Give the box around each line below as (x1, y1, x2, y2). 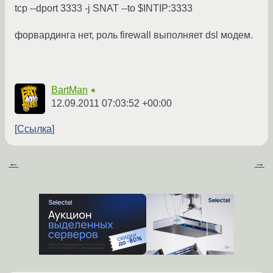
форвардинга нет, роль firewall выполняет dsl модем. (15, 30, 253, 41)
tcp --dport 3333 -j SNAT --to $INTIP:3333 (15, 3, 193, 14)
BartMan (51, 85, 88, 96)
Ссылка (17, 124, 52, 135)
